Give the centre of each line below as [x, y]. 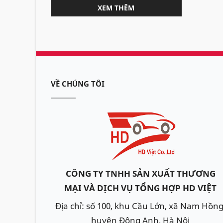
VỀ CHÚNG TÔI [78, 84]
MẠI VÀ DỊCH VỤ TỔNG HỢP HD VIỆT [140, 188]
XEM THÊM [116, 8]
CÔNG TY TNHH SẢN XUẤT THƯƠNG [140, 173]
